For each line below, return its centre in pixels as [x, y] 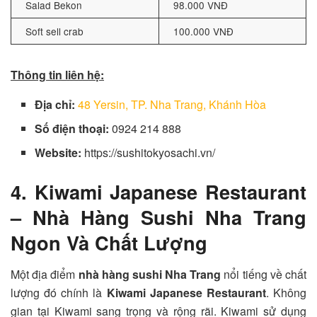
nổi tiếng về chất [264, 274]
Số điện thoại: [74, 129]
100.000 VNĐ [203, 31]
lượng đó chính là [59, 292]
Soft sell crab [54, 31]
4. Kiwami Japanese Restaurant [158, 192]
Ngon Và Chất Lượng [109, 243]
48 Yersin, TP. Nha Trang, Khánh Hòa [172, 105]
